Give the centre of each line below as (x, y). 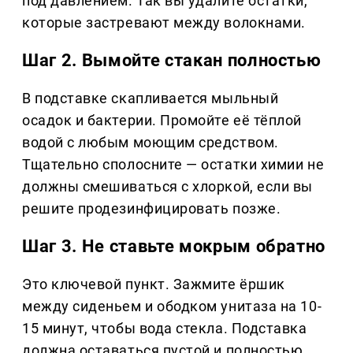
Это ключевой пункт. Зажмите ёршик (154, 284)
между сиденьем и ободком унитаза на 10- (172, 307)
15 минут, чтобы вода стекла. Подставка (165, 329)
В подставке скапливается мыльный (150, 98)
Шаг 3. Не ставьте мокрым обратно (174, 247)
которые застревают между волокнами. (164, 23)
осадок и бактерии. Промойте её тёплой (162, 121)
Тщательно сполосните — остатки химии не (173, 165)
